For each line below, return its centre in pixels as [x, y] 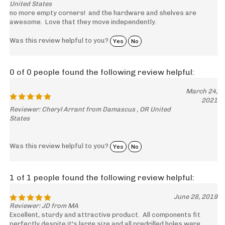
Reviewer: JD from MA [44, 206]
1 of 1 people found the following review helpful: [102, 178]
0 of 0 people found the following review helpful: [102, 72]
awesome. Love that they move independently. [83, 22]
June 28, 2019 [196, 197]
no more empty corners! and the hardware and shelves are [103, 13]
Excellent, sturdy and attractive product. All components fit [105, 215]
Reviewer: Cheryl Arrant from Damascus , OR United [90, 109]
